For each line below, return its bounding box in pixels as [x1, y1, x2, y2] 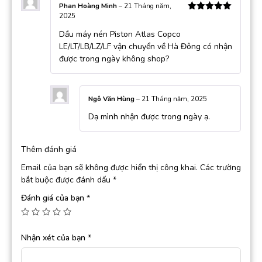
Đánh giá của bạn [21, 192, 87, 204]
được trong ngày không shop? [59, 53, 169, 64]
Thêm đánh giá [21, 144, 77, 156]
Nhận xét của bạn [21, 232, 88, 244]
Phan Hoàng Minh [59, 1, 119, 11]
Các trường [200, 162, 241, 174]
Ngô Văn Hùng [88, 94, 136, 104]
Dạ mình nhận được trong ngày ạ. [88, 111, 210, 123]
